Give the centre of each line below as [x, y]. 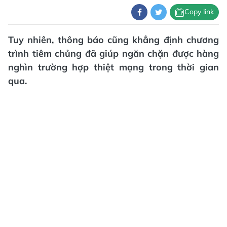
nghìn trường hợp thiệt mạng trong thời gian [113, 67]
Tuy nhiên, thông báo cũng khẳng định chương [113, 40]
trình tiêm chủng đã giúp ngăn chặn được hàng [113, 53]
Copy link [199, 12]
